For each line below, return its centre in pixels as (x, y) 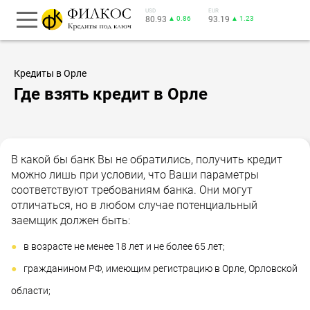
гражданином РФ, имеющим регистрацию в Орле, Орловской (161, 268)
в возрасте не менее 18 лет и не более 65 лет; (124, 246)
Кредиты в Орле (50, 73)
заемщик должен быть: (71, 220)
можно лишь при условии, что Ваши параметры (135, 174)
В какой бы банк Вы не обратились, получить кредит (147, 159)
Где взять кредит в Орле (111, 94)
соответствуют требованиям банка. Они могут (132, 190)
